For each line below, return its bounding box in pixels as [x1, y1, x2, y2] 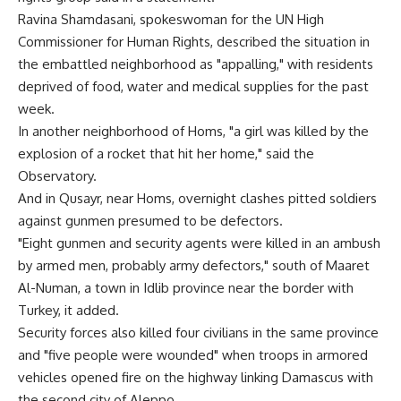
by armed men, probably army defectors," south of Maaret [18, 257, 370, 274]
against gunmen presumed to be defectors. [18, 212, 283, 229]
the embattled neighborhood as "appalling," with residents [18, 55, 373, 73]
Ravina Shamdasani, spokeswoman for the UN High [18, 11, 324, 28]
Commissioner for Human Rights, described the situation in [18, 33, 370, 50]
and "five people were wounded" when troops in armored [18, 346, 368, 363]
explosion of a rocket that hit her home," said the [18, 145, 314, 162]
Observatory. [18, 167, 97, 184]
